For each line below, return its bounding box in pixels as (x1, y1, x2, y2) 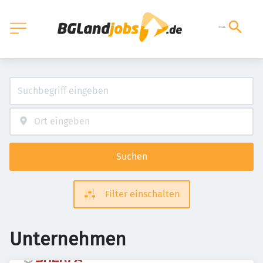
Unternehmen (9, 228, 126, 250)
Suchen (116, 151, 147, 162)
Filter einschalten (104, 188, 180, 200)
